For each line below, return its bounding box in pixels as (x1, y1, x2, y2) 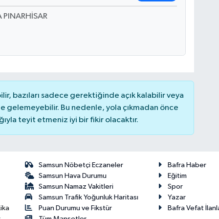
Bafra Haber (168, 161, 207, 169)
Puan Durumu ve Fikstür (39, 204, 112, 212)
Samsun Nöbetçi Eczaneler (39, 161, 124, 169)
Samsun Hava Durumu (39, 172, 107, 179)
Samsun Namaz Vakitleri (39, 182, 114, 190)
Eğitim (168, 172, 187, 179)
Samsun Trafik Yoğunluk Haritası (39, 193, 139, 201)
